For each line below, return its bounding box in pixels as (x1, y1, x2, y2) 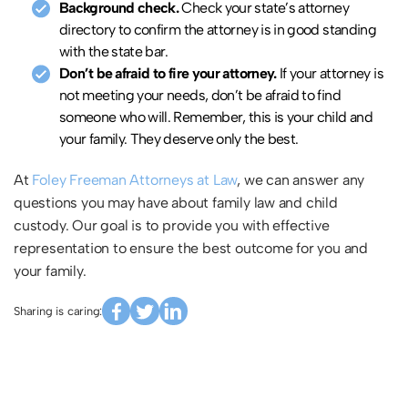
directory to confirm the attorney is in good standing (59, 21, 377, 39)
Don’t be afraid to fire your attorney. (59, 65, 280, 83)
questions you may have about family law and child (14, 194, 338, 212)
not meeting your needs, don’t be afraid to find (59, 87, 341, 105)
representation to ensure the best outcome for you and (14, 240, 368, 258)
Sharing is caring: (14, 303, 103, 318)
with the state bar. (59, 43, 168, 61)
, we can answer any (237, 171, 365, 189)
